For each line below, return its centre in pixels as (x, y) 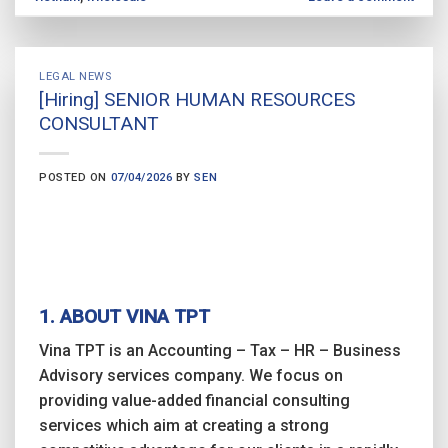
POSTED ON (75, 177)
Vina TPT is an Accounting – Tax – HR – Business (220, 351)
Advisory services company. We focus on (191, 376)
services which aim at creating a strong (184, 426)
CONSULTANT (99, 123)
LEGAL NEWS (75, 77)
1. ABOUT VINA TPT (124, 316)
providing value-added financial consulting (194, 401)
